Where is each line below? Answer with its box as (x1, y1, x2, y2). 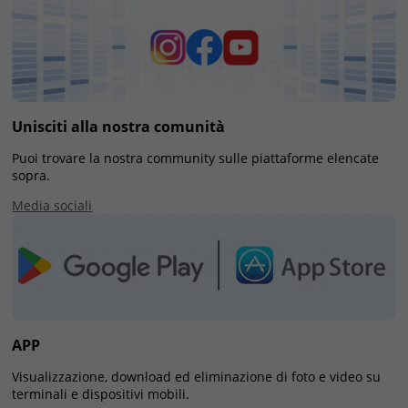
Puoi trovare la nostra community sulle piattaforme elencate (12, 149, 380, 168)
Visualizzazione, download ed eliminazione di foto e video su (12, 367, 382, 385)
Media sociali (12, 197, 93, 215)
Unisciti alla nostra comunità (12, 117, 226, 138)
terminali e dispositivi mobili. (12, 384, 190, 403)
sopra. (12, 167, 51, 185)
